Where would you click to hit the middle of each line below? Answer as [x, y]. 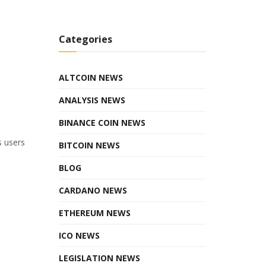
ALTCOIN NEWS [91, 77]
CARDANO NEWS [93, 190]
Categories [85, 39]
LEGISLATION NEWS [99, 258]
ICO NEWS [79, 235]
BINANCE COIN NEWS [102, 122]
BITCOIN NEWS [89, 145]
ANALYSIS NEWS [92, 100]
